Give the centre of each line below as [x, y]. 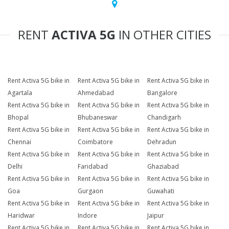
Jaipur [156, 216]
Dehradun [162, 142]
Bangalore [163, 93]
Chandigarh [164, 118]
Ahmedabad [96, 93]
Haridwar [21, 216]
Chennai [19, 142]
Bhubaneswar [97, 118]
